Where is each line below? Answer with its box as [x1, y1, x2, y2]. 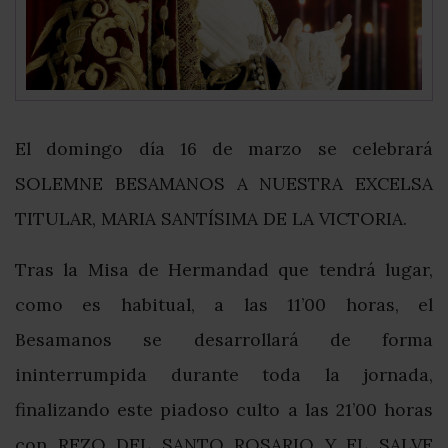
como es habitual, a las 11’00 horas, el [15, 293, 433, 317]
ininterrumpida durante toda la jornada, [15, 363, 433, 387]
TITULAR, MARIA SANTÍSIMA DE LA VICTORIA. [15, 207, 407, 231]
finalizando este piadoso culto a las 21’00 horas [15, 398, 433, 422]
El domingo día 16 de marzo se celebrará [15, 137, 433, 161]
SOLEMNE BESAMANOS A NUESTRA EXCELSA [15, 172, 433, 196]
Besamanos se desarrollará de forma [15, 328, 433, 352]
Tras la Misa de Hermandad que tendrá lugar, [15, 258, 433, 282]
